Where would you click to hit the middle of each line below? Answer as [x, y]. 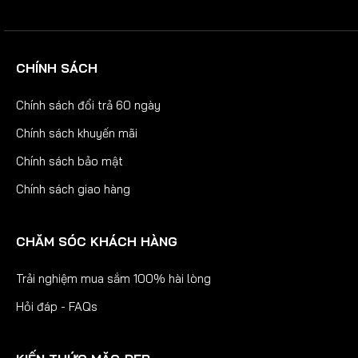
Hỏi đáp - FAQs [57, 306]
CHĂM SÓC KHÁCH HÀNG [97, 241]
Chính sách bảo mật [70, 161]
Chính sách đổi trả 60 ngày [88, 105]
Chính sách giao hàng [73, 189]
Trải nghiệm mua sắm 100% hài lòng [113, 278]
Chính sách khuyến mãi [77, 133]
